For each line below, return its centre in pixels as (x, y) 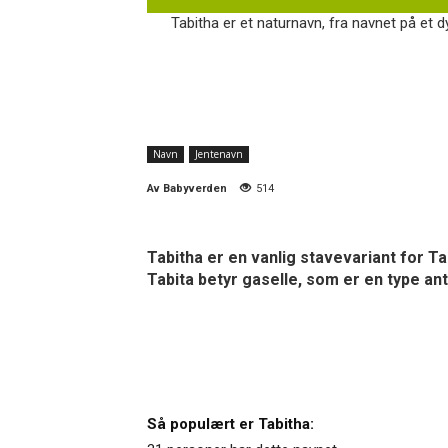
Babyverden (195, 188)
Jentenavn (219, 153)
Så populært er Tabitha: (230, 423)
